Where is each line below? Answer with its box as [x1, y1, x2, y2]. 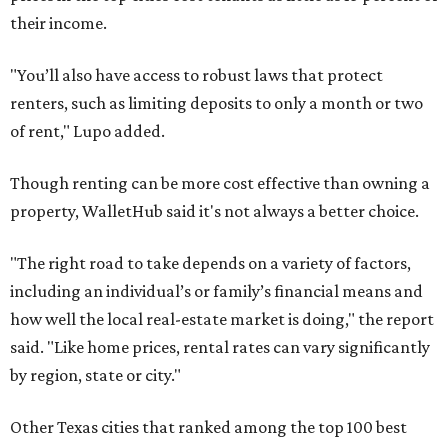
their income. [10, 13, 107, 33]
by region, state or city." [10, 365, 181, 385]
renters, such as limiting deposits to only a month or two [10, 93, 423, 113]
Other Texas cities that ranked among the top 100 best [10, 417, 407, 437]
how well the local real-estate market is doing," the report [10, 309, 434, 329]
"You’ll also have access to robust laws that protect [10, 65, 383, 85]
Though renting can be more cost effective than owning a [10, 173, 430, 193]
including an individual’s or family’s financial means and [10, 281, 423, 301]
